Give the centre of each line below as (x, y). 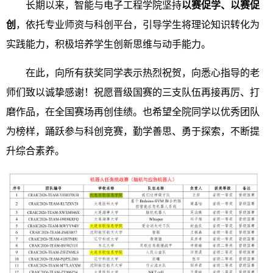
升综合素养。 (35, 151)
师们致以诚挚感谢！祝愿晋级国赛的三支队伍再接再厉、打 (133, 92)
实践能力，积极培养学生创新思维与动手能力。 (108, 44)
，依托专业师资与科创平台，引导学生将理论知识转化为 (138, 25)
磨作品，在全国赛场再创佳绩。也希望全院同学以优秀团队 (133, 112)
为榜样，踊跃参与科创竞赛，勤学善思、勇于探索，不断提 (133, 131)
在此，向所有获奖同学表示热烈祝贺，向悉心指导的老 (143, 73)
